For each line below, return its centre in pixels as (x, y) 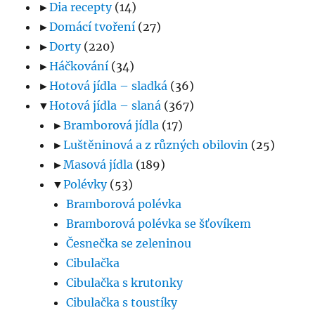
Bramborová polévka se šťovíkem (159, 224)
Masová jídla (98, 165)
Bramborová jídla (111, 126)
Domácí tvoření (92, 27)
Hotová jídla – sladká (109, 86)
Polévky (85, 185)
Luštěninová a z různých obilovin (156, 145)
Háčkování (79, 66)
